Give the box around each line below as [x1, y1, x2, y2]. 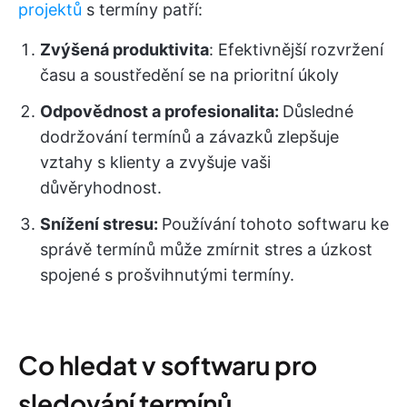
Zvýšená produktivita [40, 40, 209, 59]
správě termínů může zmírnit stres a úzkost [40, 240, 372, 259]
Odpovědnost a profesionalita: [40, 102, 283, 121]
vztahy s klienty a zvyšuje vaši [40, 153, 271, 172]
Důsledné [283, 102, 353, 121]
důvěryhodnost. [40, 178, 162, 197]
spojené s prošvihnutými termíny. [40, 265, 294, 284]
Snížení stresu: [40, 214, 162, 233]
